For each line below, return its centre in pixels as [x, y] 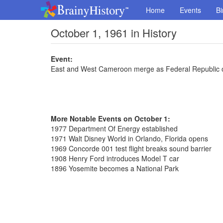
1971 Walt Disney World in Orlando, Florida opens [129, 138]
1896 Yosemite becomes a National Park [115, 168]
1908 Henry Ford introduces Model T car [115, 158]
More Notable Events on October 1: [111, 118]
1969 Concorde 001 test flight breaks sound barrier [131, 148]
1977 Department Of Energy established [114, 128]
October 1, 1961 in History [114, 33]
